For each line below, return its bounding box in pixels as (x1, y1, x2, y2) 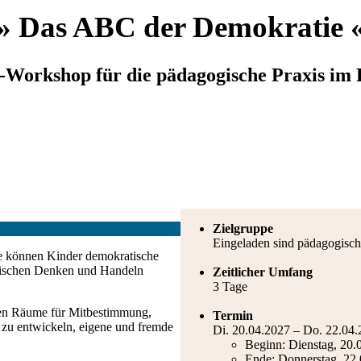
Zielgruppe (213, 222, 273, 235)
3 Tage (213, 280, 247, 293)
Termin (213, 309, 253, 322)
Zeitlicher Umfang (213, 265, 313, 279)
